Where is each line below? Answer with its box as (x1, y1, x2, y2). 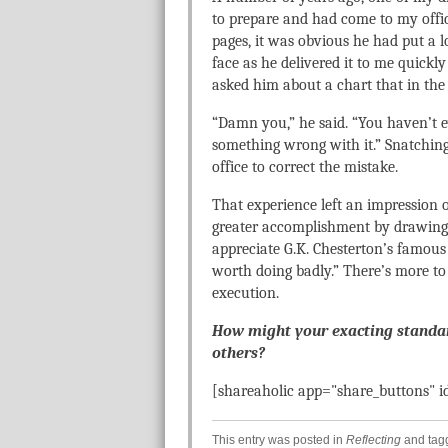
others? (212, 344, 265, 362)
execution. (212, 284, 279, 302)
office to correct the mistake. (212, 158, 398, 176)
